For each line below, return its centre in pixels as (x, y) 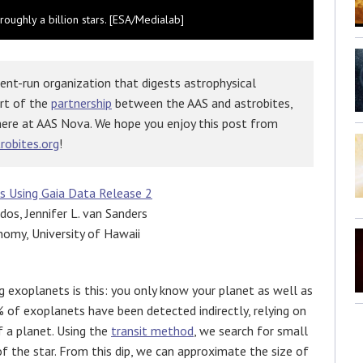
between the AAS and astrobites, (202, 103)
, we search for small (251, 331)
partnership (81, 103)
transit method (152, 331)
